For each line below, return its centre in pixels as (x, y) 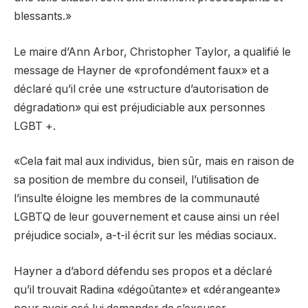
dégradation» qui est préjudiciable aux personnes (140, 107)
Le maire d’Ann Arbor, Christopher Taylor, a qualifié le (152, 52)
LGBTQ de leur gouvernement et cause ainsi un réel (146, 217)
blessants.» (43, 16)
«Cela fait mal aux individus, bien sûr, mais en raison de (154, 162)
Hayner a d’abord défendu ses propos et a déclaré (143, 271)
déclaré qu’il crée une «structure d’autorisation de (141, 89)
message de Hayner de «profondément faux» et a (141, 70)
